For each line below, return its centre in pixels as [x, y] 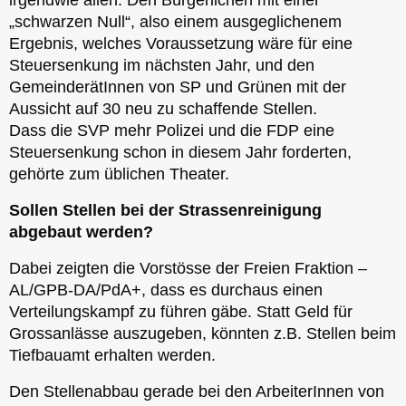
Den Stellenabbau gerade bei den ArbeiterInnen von [197, 391]
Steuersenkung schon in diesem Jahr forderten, [180, 152]
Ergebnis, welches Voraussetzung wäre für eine [181, 43]
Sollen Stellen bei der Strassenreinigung [165, 210]
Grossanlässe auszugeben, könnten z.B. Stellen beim [203, 333]
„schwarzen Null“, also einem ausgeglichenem [175, 21]
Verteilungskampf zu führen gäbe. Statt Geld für [181, 311]
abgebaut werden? [81, 232]
